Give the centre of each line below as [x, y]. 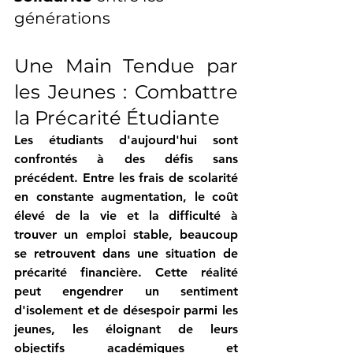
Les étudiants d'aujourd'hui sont [126, 140]
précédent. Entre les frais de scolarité [126, 178]
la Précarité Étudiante [117, 118]
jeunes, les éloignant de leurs [126, 329]
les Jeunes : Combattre [126, 92]
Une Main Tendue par [126, 66]
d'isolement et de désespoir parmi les [126, 310]
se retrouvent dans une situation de [126, 254]
